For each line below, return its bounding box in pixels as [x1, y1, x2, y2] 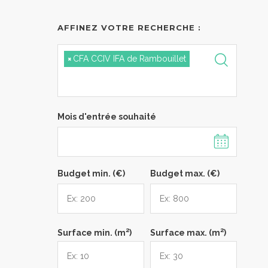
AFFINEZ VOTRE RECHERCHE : [57, 23, 201, 32]
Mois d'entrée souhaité [57, 112, 156, 121]
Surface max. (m [150, 227, 220, 237]
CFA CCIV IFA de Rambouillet [73, 54, 186, 63]
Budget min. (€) [57, 169, 125, 178]
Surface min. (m [57, 227, 126, 237]
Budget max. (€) [150, 169, 220, 178]
